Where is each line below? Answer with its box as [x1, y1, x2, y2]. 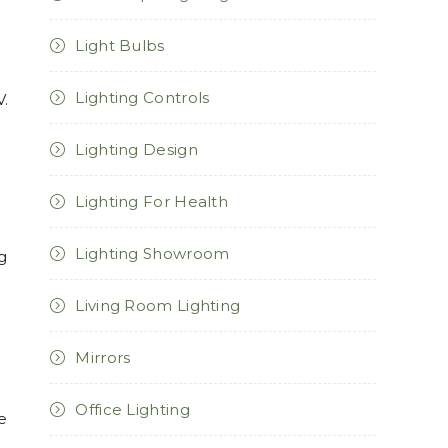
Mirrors [75, 347, 131, 367]
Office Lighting [75, 399, 190, 419]
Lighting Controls [75, 87, 210, 107]
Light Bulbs [75, 35, 165, 55]
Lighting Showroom [75, 243, 230, 263]
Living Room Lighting [75, 295, 241, 315]
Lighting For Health [75, 191, 229, 211]
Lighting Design [75, 139, 198, 159]
